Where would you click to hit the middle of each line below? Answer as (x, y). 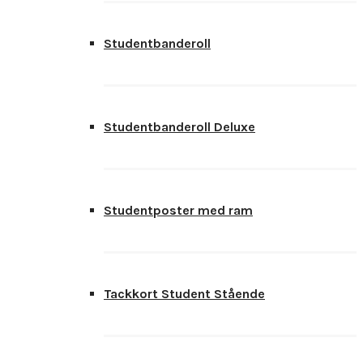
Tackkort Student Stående (184, 294)
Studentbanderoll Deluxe (179, 127)
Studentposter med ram (178, 210)
